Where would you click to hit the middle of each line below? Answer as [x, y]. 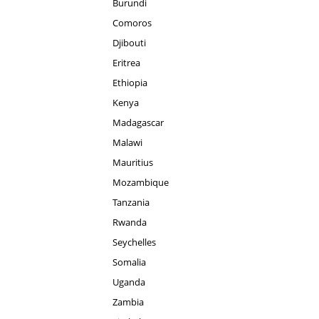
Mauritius [133, 162]
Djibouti [129, 43]
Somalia [129, 262]
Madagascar [138, 122]
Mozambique [141, 182]
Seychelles [134, 242]
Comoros [132, 23]
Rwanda [130, 222]
